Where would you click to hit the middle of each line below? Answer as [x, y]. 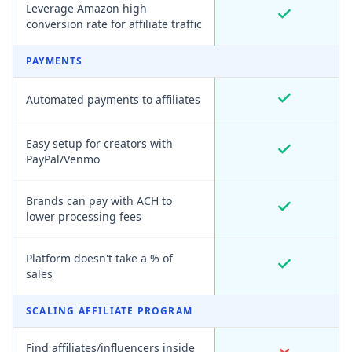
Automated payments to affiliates [113, 99]
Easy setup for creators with [99, 143]
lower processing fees [84, 216]
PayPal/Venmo [63, 159]
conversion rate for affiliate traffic [114, 24]
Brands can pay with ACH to [99, 201]
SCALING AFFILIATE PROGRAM [109, 311]
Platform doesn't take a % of [99, 258]
